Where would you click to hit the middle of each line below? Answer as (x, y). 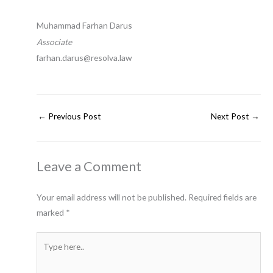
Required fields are (222, 197)
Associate (54, 41)
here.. (46, 255)
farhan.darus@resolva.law (84, 57)
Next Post (231, 116)
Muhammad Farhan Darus (84, 26)
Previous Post (74, 116)
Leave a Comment (89, 166)
